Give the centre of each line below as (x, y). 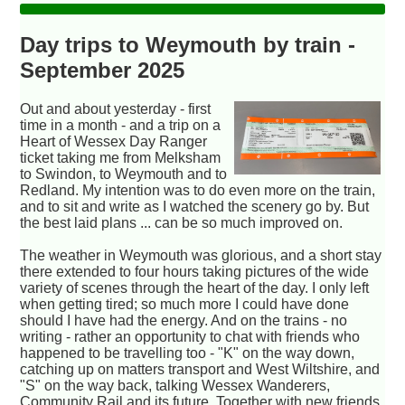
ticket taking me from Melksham (121, 157)
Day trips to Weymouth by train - (188, 44)
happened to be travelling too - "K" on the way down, (188, 353)
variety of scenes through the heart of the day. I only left (195, 287)
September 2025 (103, 70)
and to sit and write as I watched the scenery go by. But (195, 206)
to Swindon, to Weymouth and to (124, 174)
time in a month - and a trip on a (121, 125)
